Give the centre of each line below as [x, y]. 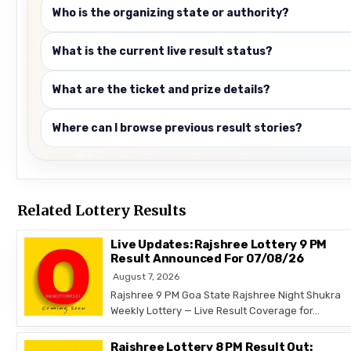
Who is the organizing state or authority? [171, 13]
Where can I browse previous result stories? [178, 128]
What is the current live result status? [163, 51]
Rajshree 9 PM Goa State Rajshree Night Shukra [226, 295]
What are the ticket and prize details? [162, 89]
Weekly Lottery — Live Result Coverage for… [215, 310]
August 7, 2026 [147, 276]
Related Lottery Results [102, 210]
